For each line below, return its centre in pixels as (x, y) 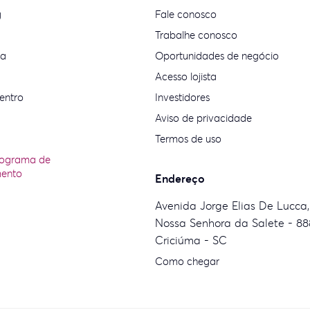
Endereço (180, 179)
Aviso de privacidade (204, 118)
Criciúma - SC (191, 240)
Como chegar (188, 261)
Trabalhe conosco (197, 35)
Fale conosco (186, 14)
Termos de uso (189, 139)
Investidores (183, 97)
